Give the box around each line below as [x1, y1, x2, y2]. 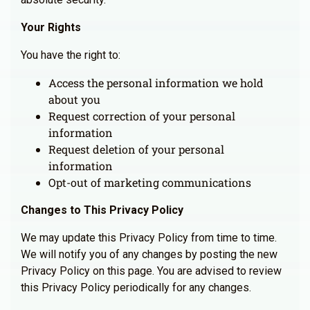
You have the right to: [21, 48, 120, 62]
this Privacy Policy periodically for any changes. [21, 281, 251, 294]
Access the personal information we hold [48, 75, 264, 90]
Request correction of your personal [48, 109, 235, 123]
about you [48, 92, 100, 107]
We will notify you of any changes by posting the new [21, 248, 277, 261]
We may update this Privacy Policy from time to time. [21, 231, 277, 244]
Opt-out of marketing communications [48, 175, 251, 190]
